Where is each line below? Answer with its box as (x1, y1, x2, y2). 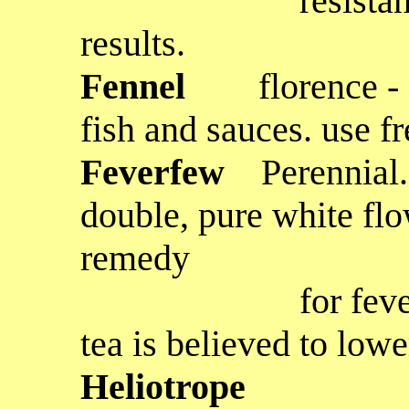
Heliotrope (80, 366, 246, 407)
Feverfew (80, 152, 261, 193)
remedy (80, 237, 190, 278)
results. (80, 23, 185, 64)
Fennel (80, 66, 258, 107)
